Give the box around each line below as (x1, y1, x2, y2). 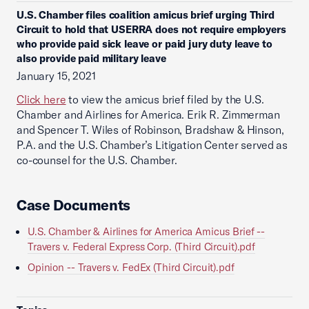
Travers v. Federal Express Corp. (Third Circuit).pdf (28, 240, 255, 253)
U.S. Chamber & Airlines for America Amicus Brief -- (28, 225, 266, 238)
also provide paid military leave (17, 52, 166, 65)
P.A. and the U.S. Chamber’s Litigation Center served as (17, 138, 288, 152)
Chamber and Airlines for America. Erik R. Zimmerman (17, 108, 280, 121)
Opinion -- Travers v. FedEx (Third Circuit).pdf (28, 261, 235, 274)
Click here (17, 92, 66, 106)
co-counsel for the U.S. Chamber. (17, 153, 177, 167)
